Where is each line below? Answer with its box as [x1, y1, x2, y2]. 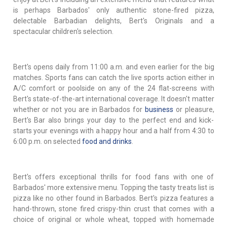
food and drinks [82, 137, 132, 145]
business [144, 105, 173, 113]
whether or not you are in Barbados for [13, 105, 145, 113]
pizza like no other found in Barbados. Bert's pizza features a [13, 194, 214, 202]
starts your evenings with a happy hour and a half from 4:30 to [13, 126, 214, 135]
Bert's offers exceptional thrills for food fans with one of [13, 172, 214, 181]
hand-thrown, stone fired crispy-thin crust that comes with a [13, 204, 214, 213]
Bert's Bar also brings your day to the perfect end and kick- [13, 116, 214, 124]
